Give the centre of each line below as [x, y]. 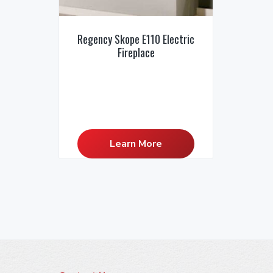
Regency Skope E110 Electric [136, 39]
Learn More [136, 144]
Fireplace [136, 53]
